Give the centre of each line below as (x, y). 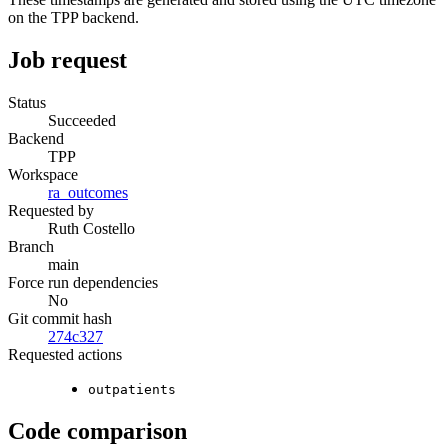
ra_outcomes (88, 192)
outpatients (132, 389)
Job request (67, 60)
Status (27, 102)
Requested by (51, 210)
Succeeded (82, 120)
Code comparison (97, 430)
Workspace (43, 174)
